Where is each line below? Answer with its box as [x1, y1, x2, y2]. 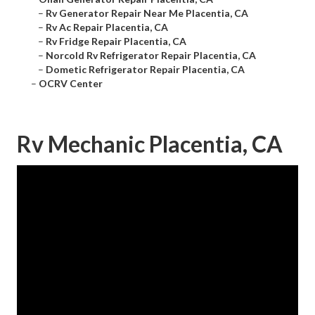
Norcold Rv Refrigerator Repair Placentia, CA [46, 49, 256, 62]
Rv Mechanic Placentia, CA [17, 130, 283, 158]
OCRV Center [39, 77, 103, 90]
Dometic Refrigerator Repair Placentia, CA [46, 63, 245, 76]
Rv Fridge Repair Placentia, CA [46, 35, 186, 48]
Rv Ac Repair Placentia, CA [46, 21, 168, 34]
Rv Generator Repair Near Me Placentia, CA [46, 7, 248, 20]
